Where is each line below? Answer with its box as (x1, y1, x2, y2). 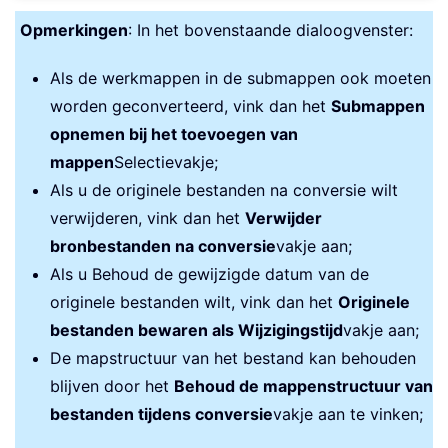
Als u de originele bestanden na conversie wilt (50, 179, 398, 200)
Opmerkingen (20, 19, 128, 40)
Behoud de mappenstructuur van (174, 375, 433, 396)
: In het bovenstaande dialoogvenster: (128, 19, 413, 40)
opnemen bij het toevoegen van (50, 123, 298, 144)
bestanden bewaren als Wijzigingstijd (50, 319, 343, 340)
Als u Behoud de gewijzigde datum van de (50, 263, 369, 284)
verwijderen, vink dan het (50, 207, 245, 228)
